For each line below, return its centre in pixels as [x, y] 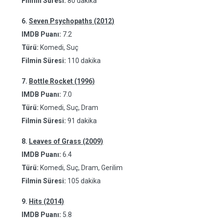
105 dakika [84, 181]
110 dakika [84, 61]
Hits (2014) [46, 201]
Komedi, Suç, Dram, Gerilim [81, 168]
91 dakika [82, 121]
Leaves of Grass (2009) [66, 141]
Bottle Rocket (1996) [62, 81]
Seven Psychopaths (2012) [72, 21]
